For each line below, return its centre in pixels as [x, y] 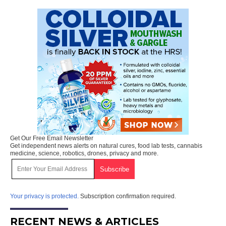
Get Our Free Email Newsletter [52, 138]
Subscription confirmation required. [127, 196]
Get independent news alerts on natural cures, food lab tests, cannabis [106, 146]
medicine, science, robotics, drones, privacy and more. [84, 154]
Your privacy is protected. [44, 196]
